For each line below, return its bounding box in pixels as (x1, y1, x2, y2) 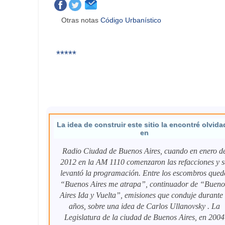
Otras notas (61, 16, 101, 25)
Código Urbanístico (100, 16, 164, 25)
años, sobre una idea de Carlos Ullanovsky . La (68, 202, 220, 211)
